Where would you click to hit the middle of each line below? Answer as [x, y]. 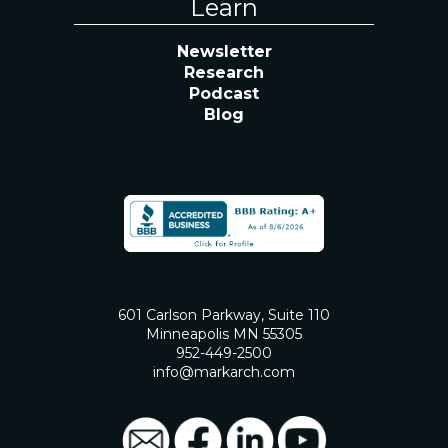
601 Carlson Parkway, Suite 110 [224, 315]
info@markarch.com [224, 372]
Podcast [224, 94]
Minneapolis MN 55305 [224, 334]
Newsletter [224, 52]
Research [224, 73]
